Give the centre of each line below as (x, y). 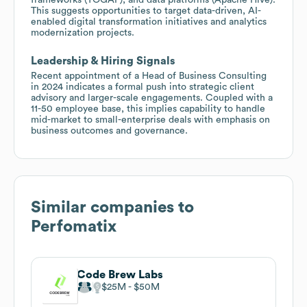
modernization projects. (83, 33)
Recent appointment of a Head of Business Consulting (149, 76)
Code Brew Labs (120, 274)
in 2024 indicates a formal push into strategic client (143, 87)
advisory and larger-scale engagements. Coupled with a (152, 98)
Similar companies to (112, 207)
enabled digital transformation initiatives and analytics (149, 22)
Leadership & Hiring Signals (103, 61)
